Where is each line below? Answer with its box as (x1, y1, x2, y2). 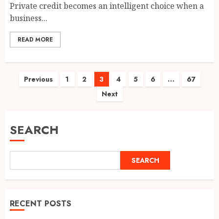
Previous (23, 74, 53, 84)
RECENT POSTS (10, 198, 71, 209)
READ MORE (18, 35, 53, 44)
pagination (4, 89, 78, 110)
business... (10, 13, 47, 23)
